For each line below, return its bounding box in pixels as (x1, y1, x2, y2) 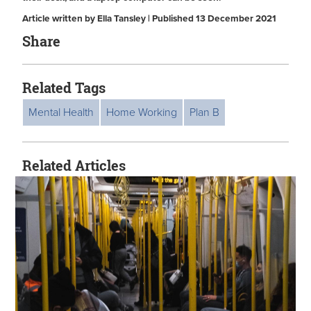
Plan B (190, 106, 219, 120)
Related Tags (22, 78, 106, 97)
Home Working (106, 106, 177, 120)
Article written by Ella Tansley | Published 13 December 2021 (22, 13, 276, 25)
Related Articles (22, 156, 126, 175)
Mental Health (28, 106, 94, 120)
